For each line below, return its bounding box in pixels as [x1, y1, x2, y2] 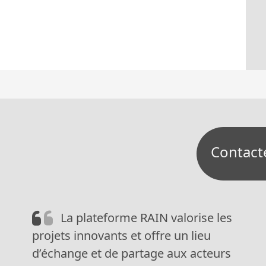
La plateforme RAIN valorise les [58, 210, 232, 226]
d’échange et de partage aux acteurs [32, 245, 231, 261]
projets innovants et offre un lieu [32, 227, 211, 243]
